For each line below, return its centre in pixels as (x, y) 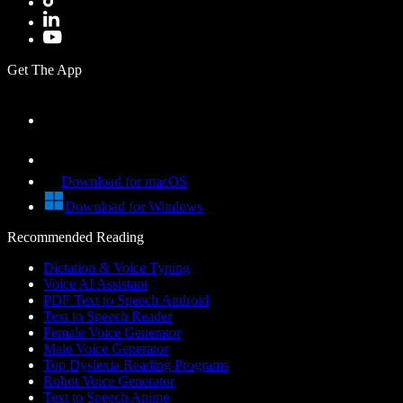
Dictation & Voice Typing (116, 267)
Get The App (45, 69)
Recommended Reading (76, 237)
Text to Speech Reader (107, 316)
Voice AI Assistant (95, 283)
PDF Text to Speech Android (126, 300)
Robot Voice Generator (109, 381)
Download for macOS (124, 181)
